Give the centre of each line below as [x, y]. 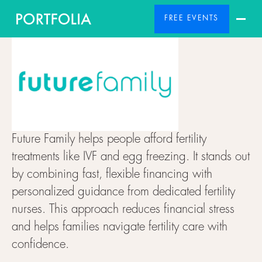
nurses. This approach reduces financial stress [123, 210]
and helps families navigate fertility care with [119, 227]
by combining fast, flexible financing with [112, 175]
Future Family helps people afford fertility [109, 139]
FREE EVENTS [192, 18]
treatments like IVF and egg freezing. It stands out [130, 157]
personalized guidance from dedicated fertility [123, 192]
